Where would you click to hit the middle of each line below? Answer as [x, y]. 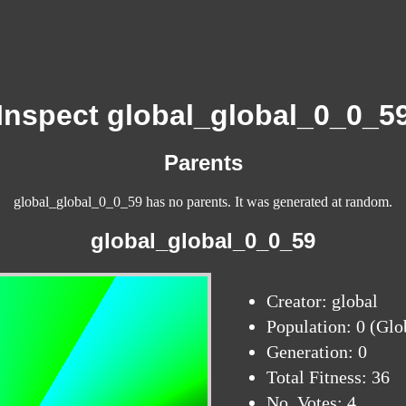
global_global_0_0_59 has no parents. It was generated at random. [203, 202]
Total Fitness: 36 [328, 377]
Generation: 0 [317, 352]
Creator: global [322, 301]
